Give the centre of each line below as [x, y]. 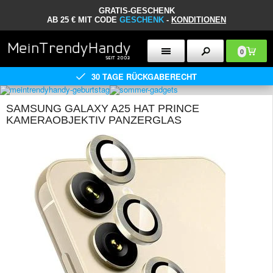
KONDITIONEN [199, 20]
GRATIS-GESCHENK [136, 11]
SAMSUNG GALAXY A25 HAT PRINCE [103, 108]
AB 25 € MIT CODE [83, 20]
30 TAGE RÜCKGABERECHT [144, 76]
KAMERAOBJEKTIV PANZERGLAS [94, 120]
